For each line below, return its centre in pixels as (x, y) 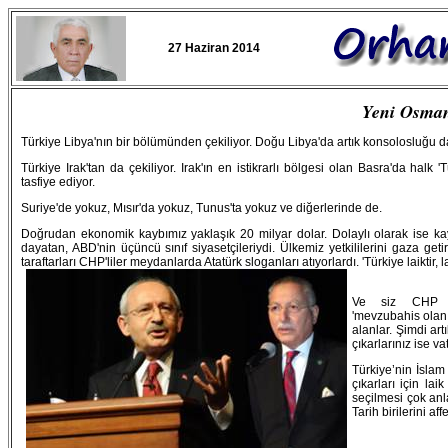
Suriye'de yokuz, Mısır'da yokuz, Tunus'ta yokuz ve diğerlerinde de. (201, 208)
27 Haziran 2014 (213, 48)
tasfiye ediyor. (59, 182)
